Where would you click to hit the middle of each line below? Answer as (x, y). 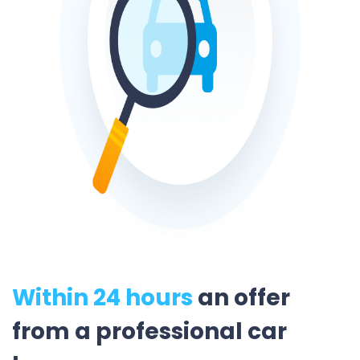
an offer (241, 298)
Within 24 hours (102, 298)
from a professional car (149, 332)
